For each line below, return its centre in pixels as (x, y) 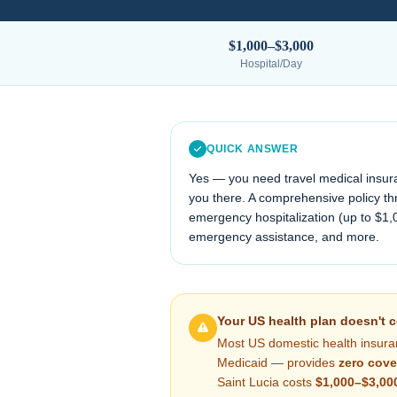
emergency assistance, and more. (284, 237)
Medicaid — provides (278, 362)
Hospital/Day (271, 64)
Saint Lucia (248, 382)
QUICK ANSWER (253, 149)
